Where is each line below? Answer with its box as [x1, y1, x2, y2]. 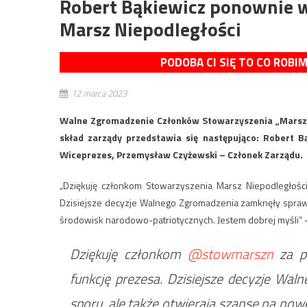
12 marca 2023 [71, 86, 127, 100]
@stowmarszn [187, 243, 273, 265]
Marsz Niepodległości [60, 14, 241, 44]
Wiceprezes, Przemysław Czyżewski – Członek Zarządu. [60, 147, 303, 162]
